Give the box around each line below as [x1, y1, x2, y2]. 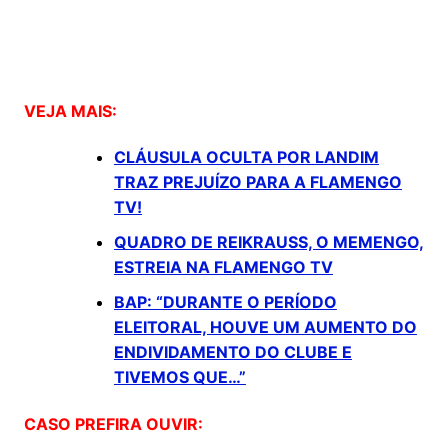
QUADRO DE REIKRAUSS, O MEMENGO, [113, 232, 424, 253]
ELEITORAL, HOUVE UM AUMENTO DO [113, 317, 417, 338]
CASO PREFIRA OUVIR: [23, 414, 203, 435]
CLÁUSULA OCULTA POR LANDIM [113, 147, 379, 168]
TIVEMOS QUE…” [113, 367, 246, 388]
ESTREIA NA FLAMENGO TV [113, 257, 333, 278]
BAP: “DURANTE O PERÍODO [113, 292, 337, 313]
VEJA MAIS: [23, 101, 117, 122]
